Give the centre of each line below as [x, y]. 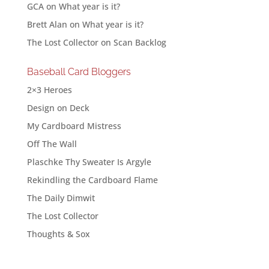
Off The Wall [52, 144]
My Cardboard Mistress [74, 126]
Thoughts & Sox [58, 234]
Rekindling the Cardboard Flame [92, 180]
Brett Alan [47, 24]
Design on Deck [58, 108]
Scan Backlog [140, 42]
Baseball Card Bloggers [79, 72]
